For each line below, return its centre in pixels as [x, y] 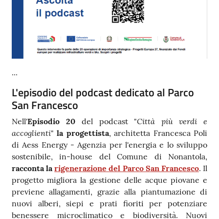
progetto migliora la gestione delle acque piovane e [109, 180]
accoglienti [31, 133]
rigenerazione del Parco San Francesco [127, 168]
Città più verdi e [172, 121]
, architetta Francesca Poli [158, 133]
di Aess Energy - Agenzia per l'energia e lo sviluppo [109, 145]
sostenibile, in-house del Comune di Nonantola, [109, 157]
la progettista [83, 133]
